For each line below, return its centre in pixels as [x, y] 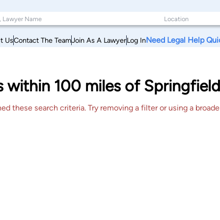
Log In [136, 40]
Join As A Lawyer [99, 40]
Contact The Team [42, 40]
